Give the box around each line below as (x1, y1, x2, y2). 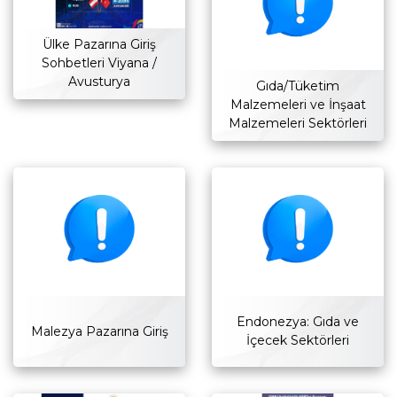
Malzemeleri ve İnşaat (230, 97, 366, 113)
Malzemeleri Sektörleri (229, 115, 367, 132)
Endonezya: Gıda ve (237, 314, 359, 331)
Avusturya (68, 74, 130, 90)
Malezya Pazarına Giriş (30, 323, 168, 339)
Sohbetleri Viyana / (42, 55, 157, 72)
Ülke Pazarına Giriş (43, 36, 156, 53)
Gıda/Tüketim (256, 78, 339, 95)
